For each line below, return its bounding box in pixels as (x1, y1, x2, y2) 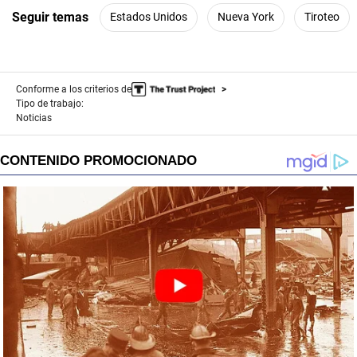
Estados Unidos (110, 10, 187, 24)
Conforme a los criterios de (16, 83, 131, 95)
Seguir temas (12, 10, 88, 25)
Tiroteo (304, 10, 339, 24)
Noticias (16, 112, 52, 124)
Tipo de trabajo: (16, 97, 84, 109)
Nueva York (218, 10, 274, 24)
